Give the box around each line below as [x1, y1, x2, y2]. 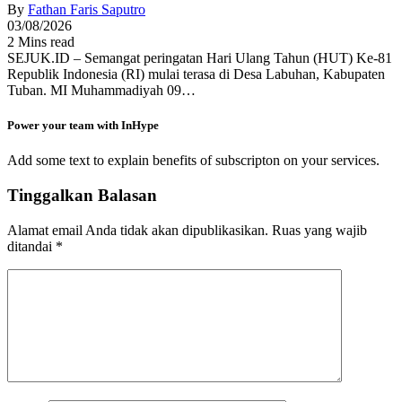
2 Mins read [7, 33, 74, 49]
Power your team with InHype [7, 118, 159, 133]
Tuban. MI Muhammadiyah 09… [7, 82, 196, 98]
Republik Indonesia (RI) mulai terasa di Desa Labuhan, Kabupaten [7, 66, 385, 82]
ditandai [7, 238, 56, 254]
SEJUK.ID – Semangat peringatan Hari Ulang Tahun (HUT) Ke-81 [7, 49, 392, 66]
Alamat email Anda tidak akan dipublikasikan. [7, 222, 268, 238]
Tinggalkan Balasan [7, 185, 157, 205]
